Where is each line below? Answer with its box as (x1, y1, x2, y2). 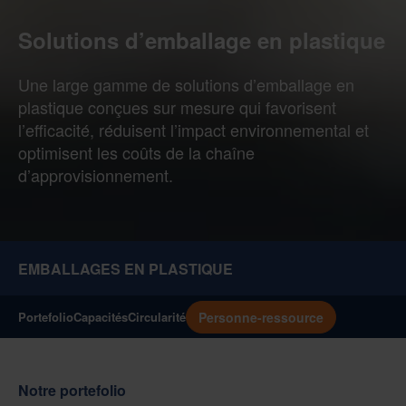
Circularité (128, 308, 186, 326)
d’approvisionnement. (18, 163, 173, 188)
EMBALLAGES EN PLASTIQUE (18, 258, 233, 280)
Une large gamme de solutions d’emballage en (18, 72, 354, 97)
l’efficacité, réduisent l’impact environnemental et (18, 118, 369, 142)
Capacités (73, 308, 128, 326)
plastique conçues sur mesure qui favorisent (18, 95, 336, 120)
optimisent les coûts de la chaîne (18, 140, 255, 165)
